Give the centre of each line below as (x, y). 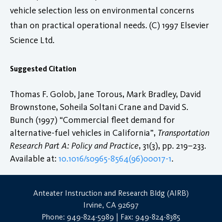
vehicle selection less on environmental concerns (102, 10)
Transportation (184, 133)
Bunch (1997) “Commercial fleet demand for (92, 120)
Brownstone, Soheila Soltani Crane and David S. (99, 107)
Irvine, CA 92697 (111, 205)
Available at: (34, 158)
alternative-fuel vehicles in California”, (84, 133)
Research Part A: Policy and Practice (74, 145)
